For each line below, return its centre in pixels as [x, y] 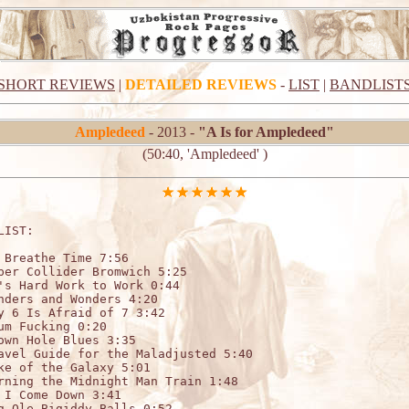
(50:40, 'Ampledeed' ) [204, 154]
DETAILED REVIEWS [201, 84]
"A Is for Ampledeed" [266, 132]
